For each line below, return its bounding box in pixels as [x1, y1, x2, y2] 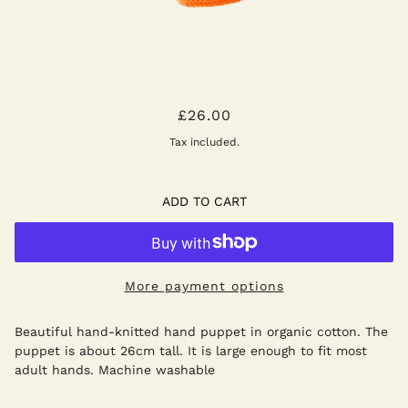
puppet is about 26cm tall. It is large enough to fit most [15, 342, 367, 358]
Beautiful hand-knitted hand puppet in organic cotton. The [15, 323, 388, 339]
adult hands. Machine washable [15, 362, 215, 377]
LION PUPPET [135, 95, 273, 117]
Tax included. [168, 136, 240, 148]
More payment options [124, 279, 284, 293]
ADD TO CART [161, 194, 247, 209]
